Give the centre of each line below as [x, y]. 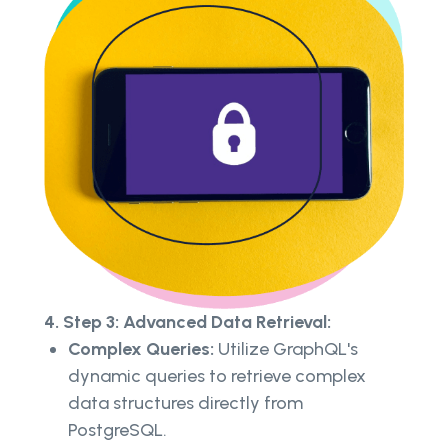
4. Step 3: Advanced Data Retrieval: [187, 321]
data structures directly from [185, 402]
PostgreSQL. [117, 429]
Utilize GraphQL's [286, 348]
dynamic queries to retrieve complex [217, 375]
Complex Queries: [141, 348]
